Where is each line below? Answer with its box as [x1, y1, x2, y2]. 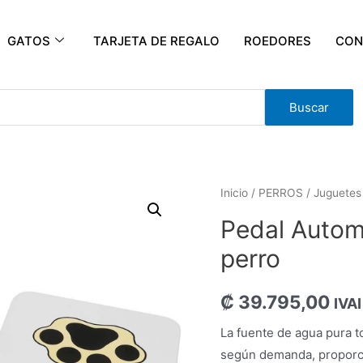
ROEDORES [243, 32, 311, 49]
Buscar [289, 100, 330, 115]
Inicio [220, 186, 248, 199]
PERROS [258, 186, 303, 199]
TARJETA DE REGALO [92, 32, 220, 49]
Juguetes [314, 186, 361, 199]
